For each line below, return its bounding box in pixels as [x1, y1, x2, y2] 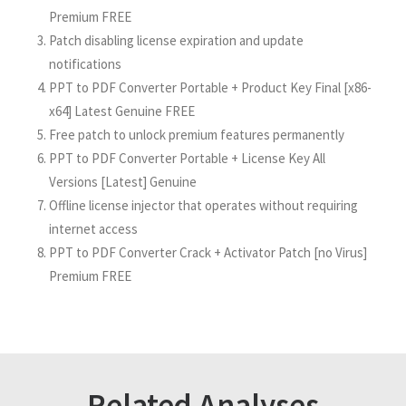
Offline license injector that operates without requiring [49, 197, 358, 214]
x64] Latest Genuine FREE [49, 102, 195, 120]
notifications [49, 55, 121, 72]
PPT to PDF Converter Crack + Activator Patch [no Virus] [49, 244, 367, 261]
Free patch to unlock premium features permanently [49, 126, 344, 143]
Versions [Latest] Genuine [49, 173, 197, 190]
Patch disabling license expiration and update [49, 32, 304, 49]
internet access [49, 220, 138, 237]
